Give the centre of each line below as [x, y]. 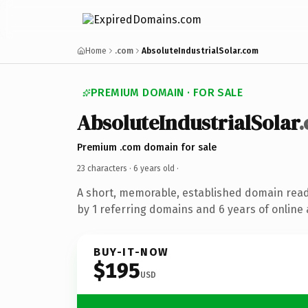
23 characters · [105, 168]
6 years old [154, 168]
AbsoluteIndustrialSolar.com [200, 51]
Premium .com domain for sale [147, 147]
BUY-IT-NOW [131, 252]
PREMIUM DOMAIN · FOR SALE [167, 92]
